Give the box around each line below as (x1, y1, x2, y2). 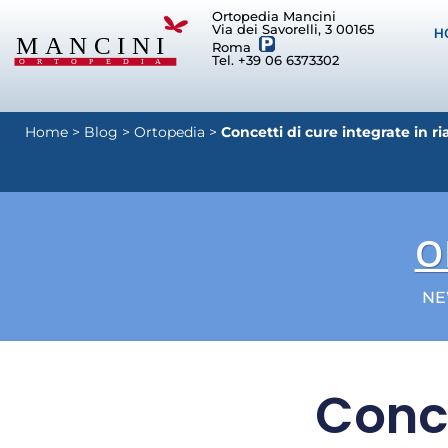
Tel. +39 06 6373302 (211, 52, 339, 68)
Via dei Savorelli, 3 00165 (211, 21, 374, 37)
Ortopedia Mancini (211, 8, 336, 24)
